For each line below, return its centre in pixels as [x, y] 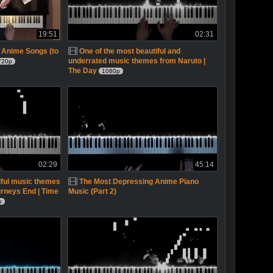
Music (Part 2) [92, 191]
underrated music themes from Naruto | [136, 61]
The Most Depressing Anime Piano [139, 182]
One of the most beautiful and [129, 51]
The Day [82, 71]
